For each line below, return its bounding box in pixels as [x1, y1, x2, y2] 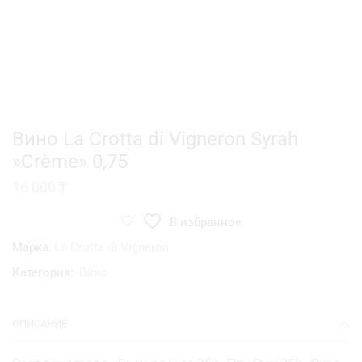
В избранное [169, 215, 242, 230]
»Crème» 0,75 [12, 150, 128, 174]
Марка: [12, 240, 52, 255]
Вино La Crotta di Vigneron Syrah [12, 128, 298, 151]
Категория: [12, 265, 77, 280]
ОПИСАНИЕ [12, 318, 67, 330]
